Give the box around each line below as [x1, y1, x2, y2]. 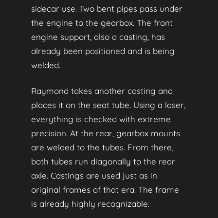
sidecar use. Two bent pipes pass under [31, 3, 182, 14]
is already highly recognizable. [31, 198, 149, 209]
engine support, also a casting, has [31, 31, 165, 42]
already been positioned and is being [31, 45, 175, 56]
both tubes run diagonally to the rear [31, 156, 175, 166]
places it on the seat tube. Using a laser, [31, 99, 185, 110]
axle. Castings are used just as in [31, 170, 157, 181]
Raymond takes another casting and [31, 85, 173, 96]
